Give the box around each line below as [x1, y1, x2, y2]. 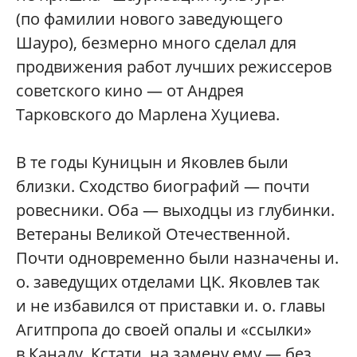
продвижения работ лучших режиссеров [16, 56, 331, 78]
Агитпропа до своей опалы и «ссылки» [16, 319, 312, 341]
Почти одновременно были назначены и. [16, 247, 339, 269]
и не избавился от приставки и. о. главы [16, 295, 325, 317]
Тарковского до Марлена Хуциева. [16, 104, 284, 126]
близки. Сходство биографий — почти [16, 175, 310, 198]
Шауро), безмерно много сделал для [16, 32, 296, 54]
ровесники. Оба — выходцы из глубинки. [16, 199, 335, 222]
